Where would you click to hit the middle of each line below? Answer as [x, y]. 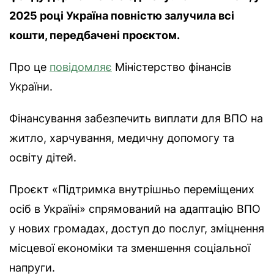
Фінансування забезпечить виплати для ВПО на [136, 119]
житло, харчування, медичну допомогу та [122, 138]
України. [31, 87]
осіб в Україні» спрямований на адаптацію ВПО [135, 209]
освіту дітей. [43, 158]
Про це [29, 67]
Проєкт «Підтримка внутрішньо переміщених [132, 190]
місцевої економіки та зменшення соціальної [130, 248]
